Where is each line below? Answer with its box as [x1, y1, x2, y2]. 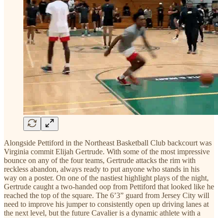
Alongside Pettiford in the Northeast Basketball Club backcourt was [4, 138, 212, 147]
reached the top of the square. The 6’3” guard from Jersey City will [4, 191, 209, 200]
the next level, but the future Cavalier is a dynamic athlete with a [4, 208, 200, 217]
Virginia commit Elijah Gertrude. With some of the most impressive [4, 147, 210, 156]
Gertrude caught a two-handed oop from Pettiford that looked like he [4, 182, 214, 191]
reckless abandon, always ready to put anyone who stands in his [4, 164, 200, 173]
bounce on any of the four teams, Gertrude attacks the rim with [4, 156, 196, 164]
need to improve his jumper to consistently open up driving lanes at [4, 200, 209, 208]
